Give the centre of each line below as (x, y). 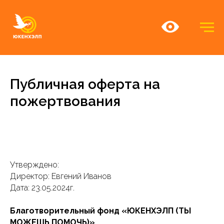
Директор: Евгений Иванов (61, 176)
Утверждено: (34, 165)
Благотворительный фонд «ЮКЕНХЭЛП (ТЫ (100, 211)
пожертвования (65, 101)
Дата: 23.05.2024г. (42, 188)
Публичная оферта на (85, 84)
